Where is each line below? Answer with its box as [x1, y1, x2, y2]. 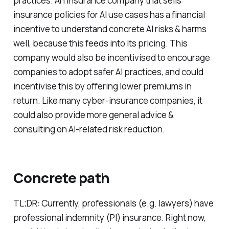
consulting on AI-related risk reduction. [13, 123, 165, 135]
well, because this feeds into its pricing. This [13, 37, 188, 50]
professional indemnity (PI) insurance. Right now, [13, 211, 206, 223]
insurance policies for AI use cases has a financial [13, 9, 205, 21]
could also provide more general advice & [13, 109, 174, 121]
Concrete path [13, 168, 110, 188]
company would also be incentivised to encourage [13, 52, 210, 64]
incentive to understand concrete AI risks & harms [13, 23, 207, 35]
